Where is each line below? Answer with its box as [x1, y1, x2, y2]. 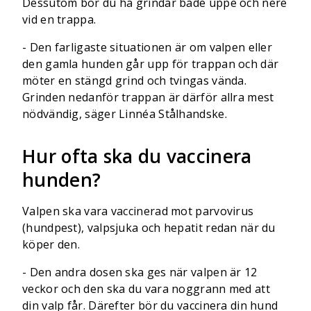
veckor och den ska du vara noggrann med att [22, 281, 270, 296]
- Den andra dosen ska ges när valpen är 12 [22, 264, 258, 280]
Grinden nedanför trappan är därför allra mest [22, 90, 274, 105]
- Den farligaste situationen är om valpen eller [22, 40, 273, 55]
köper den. [22, 237, 81, 252]
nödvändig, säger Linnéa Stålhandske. [22, 106, 227, 121]
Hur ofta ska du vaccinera [22, 144, 252, 169]
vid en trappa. [22, 12, 99, 27]
